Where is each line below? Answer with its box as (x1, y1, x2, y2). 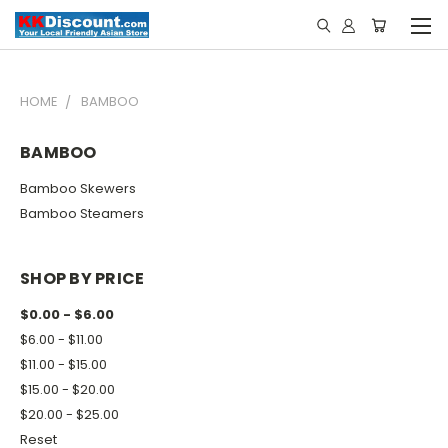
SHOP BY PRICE (20, 266, 145, 290)
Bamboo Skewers (20, 178, 136, 198)
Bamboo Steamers (20, 203, 144, 223)
